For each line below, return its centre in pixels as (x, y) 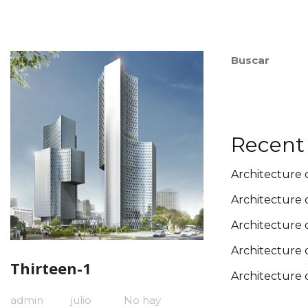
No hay (142, 300)
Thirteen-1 (51, 268)
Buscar (250, 60)
